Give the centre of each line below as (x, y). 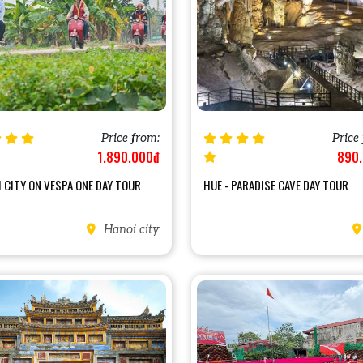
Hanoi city (130, 229)
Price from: (130, 138)
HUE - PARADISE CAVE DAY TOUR (276, 184)
